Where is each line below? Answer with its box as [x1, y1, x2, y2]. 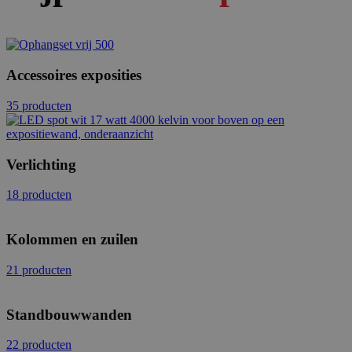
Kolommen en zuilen [6, 231, 138, 248]
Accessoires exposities [6, 67, 141, 84]
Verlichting [6, 156, 76, 173]
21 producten [6, 262, 71, 277]
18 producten [6, 188, 71, 202]
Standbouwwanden [6, 306, 132, 323]
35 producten [6, 98, 71, 112]
